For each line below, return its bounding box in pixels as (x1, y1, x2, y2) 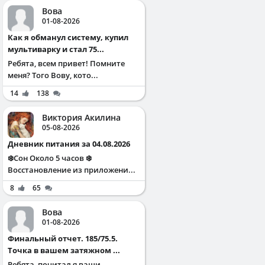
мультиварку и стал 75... (8, 43, 104, 54)
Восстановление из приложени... (8, 164, 135, 175)
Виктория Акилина (42, 111, 121, 123)
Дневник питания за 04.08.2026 (14, 138, 130, 149)
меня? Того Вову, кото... (8, 69, 98, 80)
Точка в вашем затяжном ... (8, 244, 120, 256)
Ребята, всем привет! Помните (8, 57, 125, 69)
